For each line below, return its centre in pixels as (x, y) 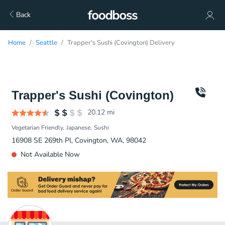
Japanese (78, 128)
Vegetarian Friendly (37, 128)
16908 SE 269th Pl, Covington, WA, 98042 (79, 140)
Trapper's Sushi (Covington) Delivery (121, 43)
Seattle (46, 43)
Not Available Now (50, 154)
